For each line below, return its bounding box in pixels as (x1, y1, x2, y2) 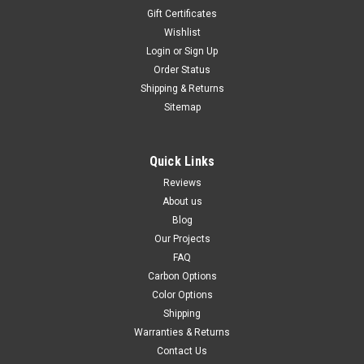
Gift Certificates (147, 8, 217, 20)
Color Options (151, 289, 213, 301)
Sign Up (184, 45, 219, 58)
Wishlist (163, 27, 201, 39)
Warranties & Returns (134, 327, 230, 339)
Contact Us (157, 345, 207, 357)
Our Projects (154, 233, 210, 245)
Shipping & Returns (140, 83, 224, 95)
